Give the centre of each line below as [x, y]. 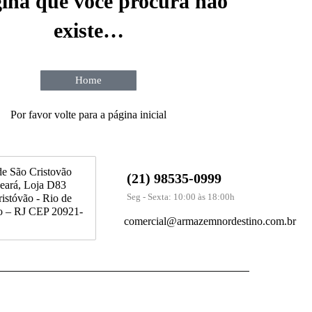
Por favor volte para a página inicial [88, 115]
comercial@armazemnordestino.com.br [210, 221]
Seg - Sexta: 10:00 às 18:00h [181, 196]
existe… [88, 30]
